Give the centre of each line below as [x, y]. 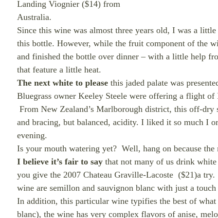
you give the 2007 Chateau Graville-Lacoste [95, 175]
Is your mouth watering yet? [67, 148]
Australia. [34, 17]
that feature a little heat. [59, 70]
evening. [32, 135]
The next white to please [63, 83]
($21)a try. [197, 175]
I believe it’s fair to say [60, 162]
